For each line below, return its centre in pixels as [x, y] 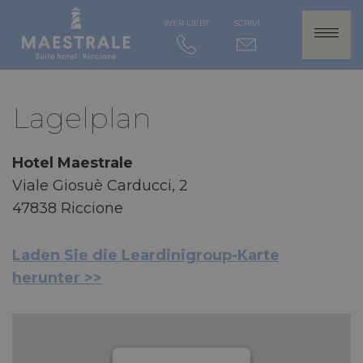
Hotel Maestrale [73, 163]
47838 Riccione [68, 208]
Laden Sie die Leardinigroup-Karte [146, 255]
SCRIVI [246, 23]
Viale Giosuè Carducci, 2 [100, 186]
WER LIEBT [186, 23]
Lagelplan [82, 118]
